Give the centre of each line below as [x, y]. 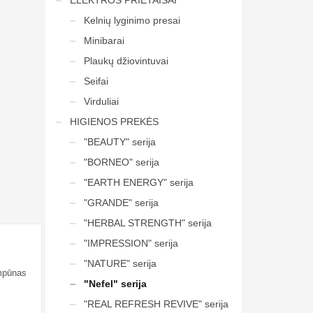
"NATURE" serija [120, 263]
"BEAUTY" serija [119, 142]
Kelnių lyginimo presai [132, 20]
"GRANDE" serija [121, 203]
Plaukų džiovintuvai [126, 61]
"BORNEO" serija [121, 162]
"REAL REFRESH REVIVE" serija [156, 304]
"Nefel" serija [115, 284]
